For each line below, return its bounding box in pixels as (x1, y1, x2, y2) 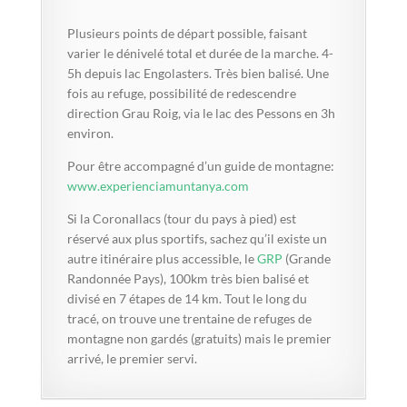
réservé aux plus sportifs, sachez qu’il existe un (66, 230, 327, 246)
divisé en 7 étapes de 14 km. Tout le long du (66, 290, 307, 306)
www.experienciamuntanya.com (66, 177, 249, 194)
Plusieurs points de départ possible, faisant (66, 25, 307, 41)
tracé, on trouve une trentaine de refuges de (66, 310, 312, 326)
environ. (66, 124, 114, 141)
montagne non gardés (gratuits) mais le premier (66, 330, 332, 346)
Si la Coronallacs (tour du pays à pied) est (66, 210, 296, 226)
